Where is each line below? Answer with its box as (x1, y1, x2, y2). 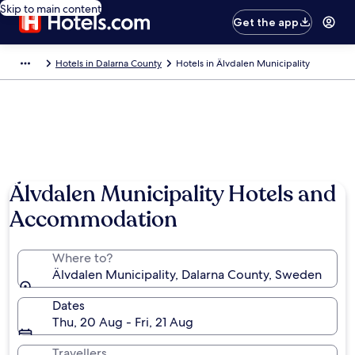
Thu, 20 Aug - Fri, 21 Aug (52, 314, 193, 330)
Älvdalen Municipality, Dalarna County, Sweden (52, 266, 322, 283)
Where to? (52, 250, 113, 266)
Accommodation (10, 204, 177, 235)
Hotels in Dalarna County (55, 57, 162, 70)
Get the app (233, 15, 300, 29)
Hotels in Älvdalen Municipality (176, 57, 310, 70)
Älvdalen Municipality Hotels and (10, 179, 336, 209)
